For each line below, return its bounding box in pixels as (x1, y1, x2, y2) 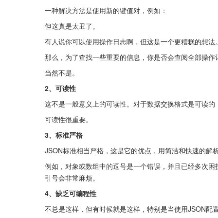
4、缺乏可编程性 (45, 188, 96, 198)
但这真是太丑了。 (45, 21, 99, 31)
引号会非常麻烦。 (45, 173, 99, 182)
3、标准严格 (45, 130, 83, 140)
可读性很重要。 (45, 114, 92, 124)
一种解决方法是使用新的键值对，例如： (45, 5, 167, 15)
